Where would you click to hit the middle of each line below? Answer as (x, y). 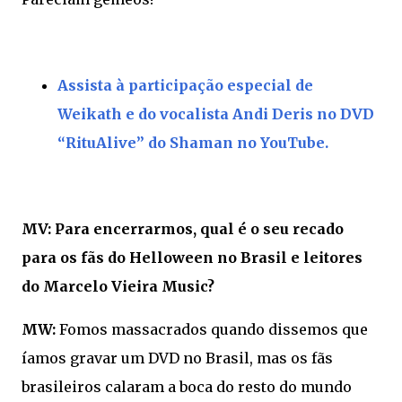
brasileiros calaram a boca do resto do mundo (187, 386)
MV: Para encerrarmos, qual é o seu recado (183, 228)
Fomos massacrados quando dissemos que (212, 329)
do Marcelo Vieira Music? (118, 286)
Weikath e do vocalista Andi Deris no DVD (216, 114)
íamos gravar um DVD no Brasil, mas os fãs (177, 358)
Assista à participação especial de (185, 85)
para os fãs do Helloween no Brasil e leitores (192, 257)
